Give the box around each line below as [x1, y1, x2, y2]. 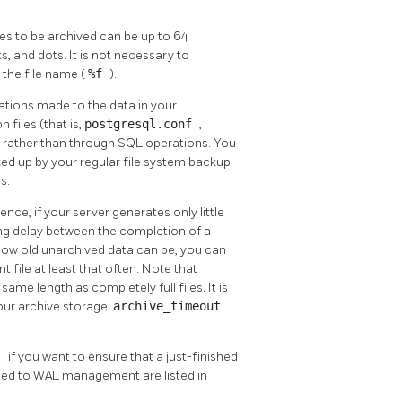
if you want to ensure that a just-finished [8, 349, 238, 365]
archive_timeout [113, 299, 221, 314]
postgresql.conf [84, 117, 199, 132]
